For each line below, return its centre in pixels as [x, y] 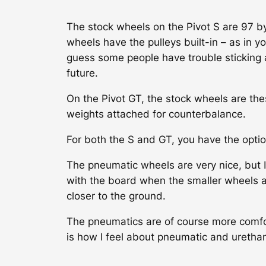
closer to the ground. [116, 196]
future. [82, 73]
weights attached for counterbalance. [156, 114]
